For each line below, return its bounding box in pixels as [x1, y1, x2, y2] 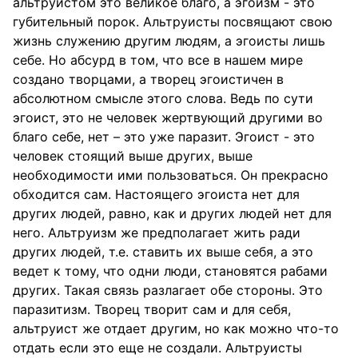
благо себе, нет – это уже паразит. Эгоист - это [13, 129, 315, 145]
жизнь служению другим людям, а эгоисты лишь [13, 33, 325, 49]
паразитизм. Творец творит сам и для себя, [13, 301, 291, 317]
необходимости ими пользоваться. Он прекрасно [13, 167, 328, 183]
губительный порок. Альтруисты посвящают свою [13, 14, 332, 30]
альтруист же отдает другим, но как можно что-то [13, 320, 339, 336]
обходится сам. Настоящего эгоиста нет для [13, 186, 300, 202]
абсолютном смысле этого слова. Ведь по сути [13, 90, 313, 106]
